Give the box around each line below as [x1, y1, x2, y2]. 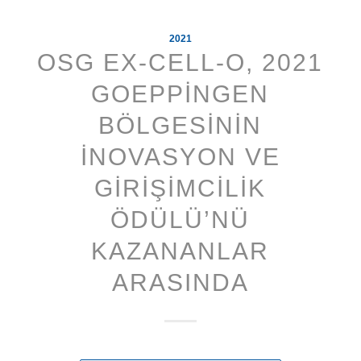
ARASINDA [111, 269, 249, 297]
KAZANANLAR [91, 238, 270, 265]
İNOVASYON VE [80, 143, 280, 171]
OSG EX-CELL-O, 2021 [37, 49, 324, 77]
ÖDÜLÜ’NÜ [110, 206, 251, 234]
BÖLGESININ [98, 112, 263, 139]
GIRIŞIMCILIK [94, 175, 267, 202]
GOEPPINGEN [91, 81, 270, 108]
